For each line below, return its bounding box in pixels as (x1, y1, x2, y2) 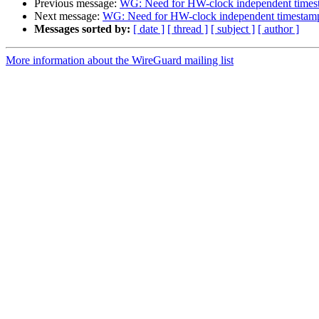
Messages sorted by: (34, 23, 130, 36)
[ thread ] (167, 23, 208, 36)
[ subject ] (211, 23, 255, 36)
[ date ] (133, 23, 164, 36)
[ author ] (258, 23, 299, 36)
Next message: (34, 10, 103, 23)
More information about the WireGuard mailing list (6, 54, 234, 67)
